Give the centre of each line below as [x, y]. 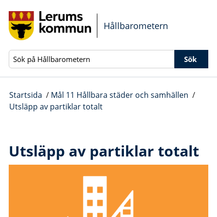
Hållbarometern [136, 25]
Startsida [25, 95]
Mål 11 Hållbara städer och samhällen [119, 95]
